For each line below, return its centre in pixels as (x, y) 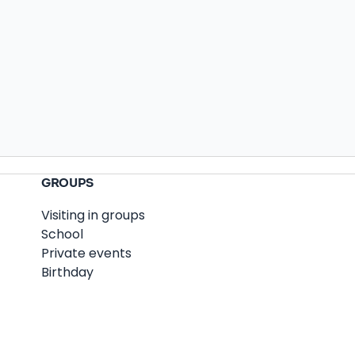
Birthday (67, 272)
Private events (86, 253)
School (62, 234)
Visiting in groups (93, 215)
